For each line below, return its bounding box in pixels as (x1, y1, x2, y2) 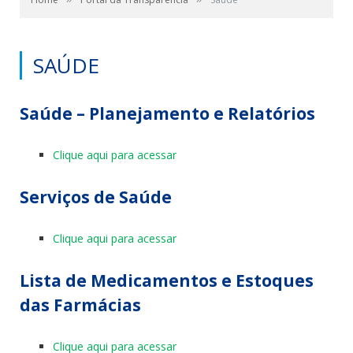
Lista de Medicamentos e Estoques (20, 269, 314, 292)
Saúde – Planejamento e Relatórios (20, 102, 315, 124)
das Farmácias (20, 293, 141, 316)
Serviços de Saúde (20, 185, 172, 208)
